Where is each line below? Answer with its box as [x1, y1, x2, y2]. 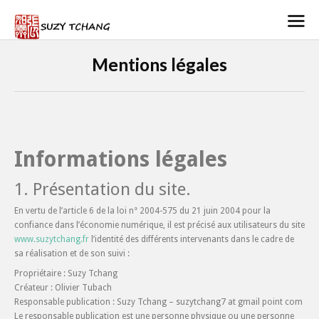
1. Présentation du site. [14, 179, 191, 199]
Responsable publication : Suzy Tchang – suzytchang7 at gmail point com [14, 297, 303, 307]
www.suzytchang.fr [14, 234, 89, 244]
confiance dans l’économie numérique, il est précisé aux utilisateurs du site [14, 220, 305, 230]
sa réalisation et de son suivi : [14, 249, 130, 258]
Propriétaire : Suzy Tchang [14, 268, 117, 278]
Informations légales [14, 147, 227, 172]
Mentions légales [92, 54, 227, 75]
